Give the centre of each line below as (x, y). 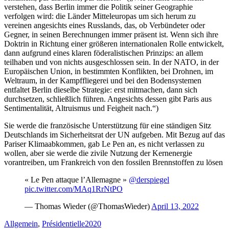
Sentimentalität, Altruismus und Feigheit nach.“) (81, 108)
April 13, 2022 (175, 206)
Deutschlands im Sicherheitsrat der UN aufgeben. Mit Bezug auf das (114, 134)
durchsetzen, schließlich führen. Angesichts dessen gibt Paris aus (108, 99)
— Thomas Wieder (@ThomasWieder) (88, 206)
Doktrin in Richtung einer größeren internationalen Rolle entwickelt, (114, 43)
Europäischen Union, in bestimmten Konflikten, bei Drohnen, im (109, 71)
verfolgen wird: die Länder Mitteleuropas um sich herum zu (100, 16)
